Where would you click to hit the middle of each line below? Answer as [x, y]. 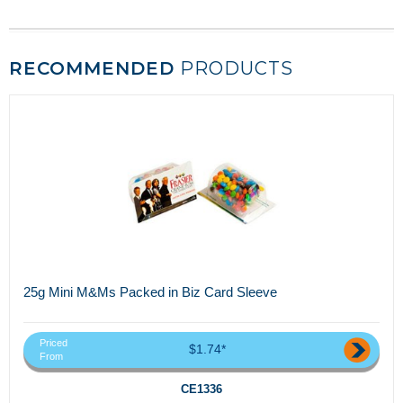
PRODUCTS [234, 69]
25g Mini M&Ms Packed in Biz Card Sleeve [150, 292]
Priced [54, 342]
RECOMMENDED [92, 69]
